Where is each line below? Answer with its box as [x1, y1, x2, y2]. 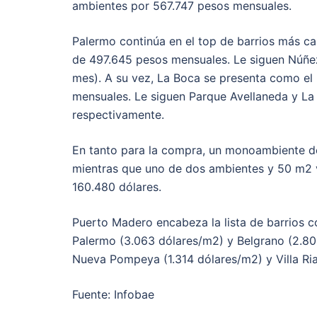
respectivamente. [72, 108, 164, 122]
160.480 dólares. [72, 180, 161, 195]
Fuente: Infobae [72, 287, 154, 302]
